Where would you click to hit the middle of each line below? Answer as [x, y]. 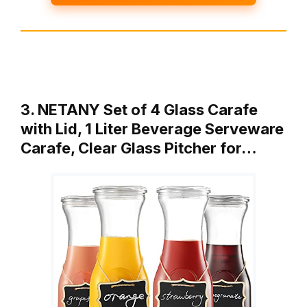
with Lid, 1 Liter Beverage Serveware [152, 129]
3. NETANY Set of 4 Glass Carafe [139, 110]
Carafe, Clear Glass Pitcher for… [139, 148]
